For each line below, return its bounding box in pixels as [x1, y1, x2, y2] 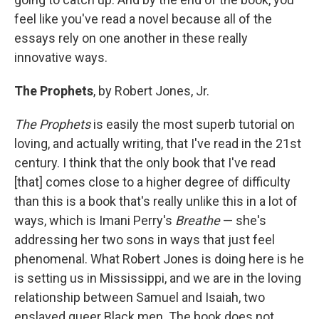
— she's [220, 213, 266, 229]
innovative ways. [14, 50, 108, 66]
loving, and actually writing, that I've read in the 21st [14, 136, 301, 152]
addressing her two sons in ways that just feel [14, 232, 275, 248]
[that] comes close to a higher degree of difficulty [14, 174, 291, 190]
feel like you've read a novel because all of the [14, 11, 272, 27]
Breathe [175, 213, 220, 229]
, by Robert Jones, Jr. [93, 83, 209, 99]
